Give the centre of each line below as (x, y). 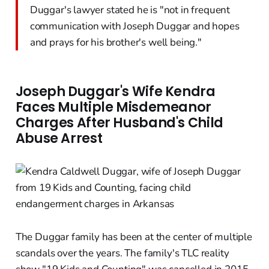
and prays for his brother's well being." (116, 43)
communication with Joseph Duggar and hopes (134, 26)
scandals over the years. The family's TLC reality (122, 253)
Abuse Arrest (59, 139)
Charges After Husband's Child (119, 123)
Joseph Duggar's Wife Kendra (115, 92)
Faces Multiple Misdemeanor (113, 107)
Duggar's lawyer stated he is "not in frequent (130, 10)
